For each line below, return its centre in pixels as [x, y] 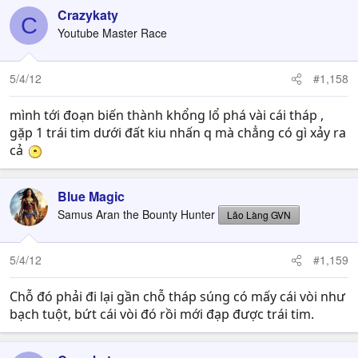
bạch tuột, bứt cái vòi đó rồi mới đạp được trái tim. [162, 314]
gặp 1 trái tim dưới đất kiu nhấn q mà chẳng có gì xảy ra [178, 133]
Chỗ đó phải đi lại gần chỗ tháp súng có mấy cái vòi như [177, 296]
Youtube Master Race [112, 33]
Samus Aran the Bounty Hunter [136, 214]
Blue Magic [91, 196]
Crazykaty [88, 15]
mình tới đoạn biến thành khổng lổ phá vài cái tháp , [167, 115]
